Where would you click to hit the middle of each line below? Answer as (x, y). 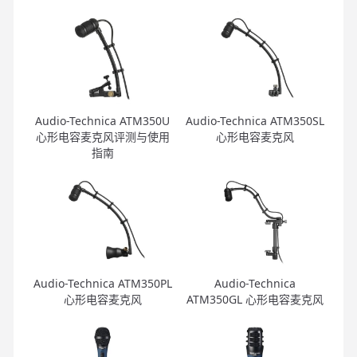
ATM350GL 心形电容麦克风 (255, 300)
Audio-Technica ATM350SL (255, 121)
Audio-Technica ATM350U (102, 121)
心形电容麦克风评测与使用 (102, 137)
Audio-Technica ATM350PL (102, 284)
